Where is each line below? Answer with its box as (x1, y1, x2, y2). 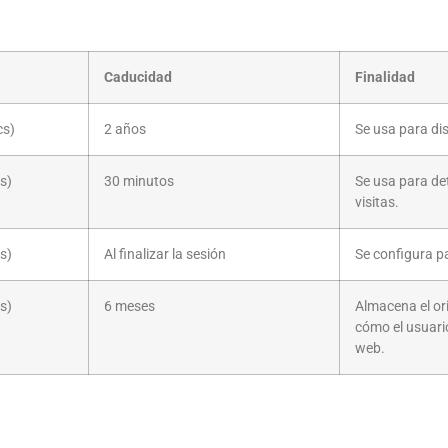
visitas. (355, 194, 399, 212)
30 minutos (104, 173, 174, 191)
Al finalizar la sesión (104, 246, 226, 264)
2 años (104, 121, 146, 139)
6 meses (104, 298, 155, 316)
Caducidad (104, 69, 172, 87)
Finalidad (355, 69, 415, 87)
